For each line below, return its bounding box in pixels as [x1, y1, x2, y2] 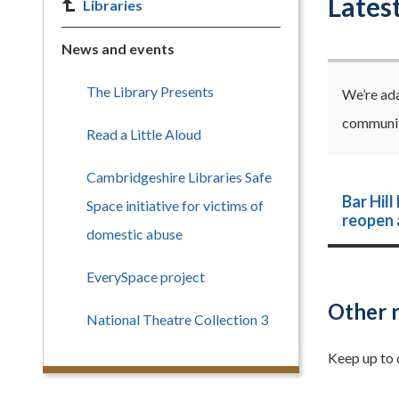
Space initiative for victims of [86, 197, 264, 214]
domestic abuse [86, 225, 183, 242]
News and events [61, 40, 175, 57]
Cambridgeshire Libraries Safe [86, 168, 272, 185]
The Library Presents [86, 83, 214, 100]
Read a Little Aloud [86, 126, 201, 142]
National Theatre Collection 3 [86, 311, 268, 328]
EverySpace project [86, 268, 205, 285]
